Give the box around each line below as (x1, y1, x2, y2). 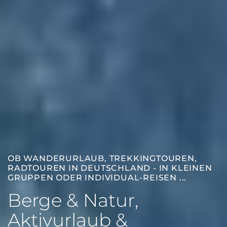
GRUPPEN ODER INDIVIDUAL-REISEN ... (8, 173, 187, 182)
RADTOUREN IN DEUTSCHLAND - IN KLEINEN (8, 163, 212, 173)
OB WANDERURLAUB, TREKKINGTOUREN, (8, 154, 197, 163)
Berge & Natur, (8, 189, 138, 211)
